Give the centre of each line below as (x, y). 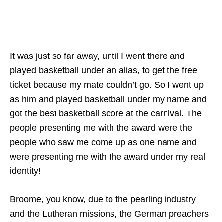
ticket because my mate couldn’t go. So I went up (107, 84)
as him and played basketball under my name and (108, 99)
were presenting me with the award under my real (108, 156)
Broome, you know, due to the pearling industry (103, 199)
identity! (25, 171)
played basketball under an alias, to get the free (104, 70)
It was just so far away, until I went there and (97, 56)
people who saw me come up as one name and (103, 142)
